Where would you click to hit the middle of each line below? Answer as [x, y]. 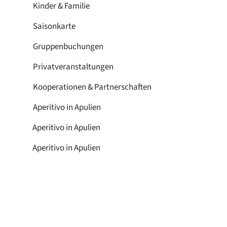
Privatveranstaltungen [73, 67]
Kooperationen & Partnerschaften [92, 87]
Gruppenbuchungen [68, 46]
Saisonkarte [54, 26]
